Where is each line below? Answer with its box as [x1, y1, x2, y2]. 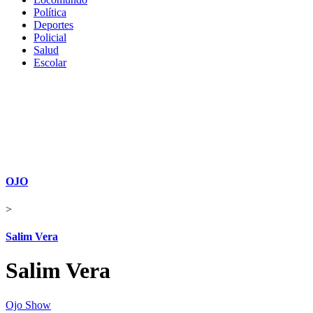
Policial [34, 31, 66, 43]
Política [34, 6, 66, 18]
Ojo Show [6, 298, 51, 311]
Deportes [34, 19, 73, 31]
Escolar [34, 57, 66, 68]
